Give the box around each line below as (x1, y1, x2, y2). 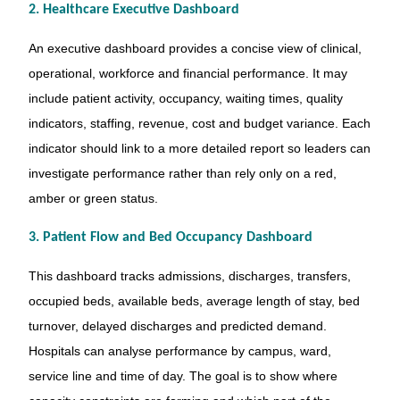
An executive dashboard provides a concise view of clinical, (28, 40, 362, 55)
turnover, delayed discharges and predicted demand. (28, 319, 327, 334)
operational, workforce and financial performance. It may (28, 65, 347, 80)
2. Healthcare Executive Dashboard (28, 2, 239, 17)
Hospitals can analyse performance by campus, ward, (28, 344, 331, 359)
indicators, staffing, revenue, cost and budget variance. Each (28, 115, 371, 130)
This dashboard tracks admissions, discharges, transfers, (28, 269, 351, 284)
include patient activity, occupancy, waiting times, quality (28, 90, 343, 105)
